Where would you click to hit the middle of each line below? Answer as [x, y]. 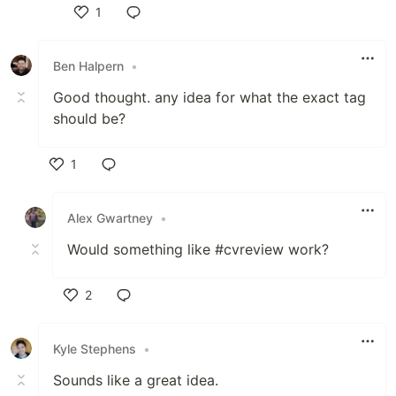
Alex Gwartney [110, 217]
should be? [89, 118]
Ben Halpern [88, 65]
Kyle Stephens [95, 348]
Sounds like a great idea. [136, 380]
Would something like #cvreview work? [198, 249]
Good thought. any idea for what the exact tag [209, 97]
